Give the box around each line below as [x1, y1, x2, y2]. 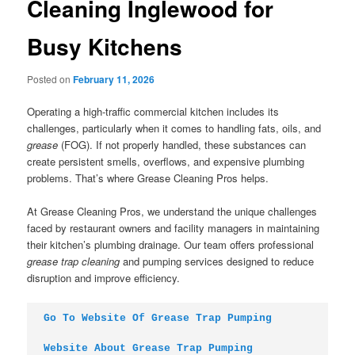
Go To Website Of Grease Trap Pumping [44, 312, 273, 325]
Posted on [27, 72, 74, 86]
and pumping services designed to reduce [120, 254, 315, 269]
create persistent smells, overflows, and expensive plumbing [27, 154, 305, 170]
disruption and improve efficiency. [27, 270, 181, 286]
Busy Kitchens [27, 29, 183, 63]
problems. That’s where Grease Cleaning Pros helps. [27, 170, 269, 186]
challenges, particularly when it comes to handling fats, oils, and [27, 120, 322, 136]
